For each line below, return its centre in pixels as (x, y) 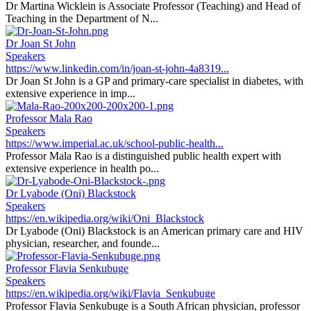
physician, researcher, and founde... (83, 243)
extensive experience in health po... (82, 168)
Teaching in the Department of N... (82, 18)
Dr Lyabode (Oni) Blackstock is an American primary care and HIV (154, 231)
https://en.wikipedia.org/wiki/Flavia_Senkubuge (110, 293)
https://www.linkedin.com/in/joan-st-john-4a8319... (117, 68)
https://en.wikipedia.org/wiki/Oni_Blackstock (105, 218)
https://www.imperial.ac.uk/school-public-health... (115, 143)
